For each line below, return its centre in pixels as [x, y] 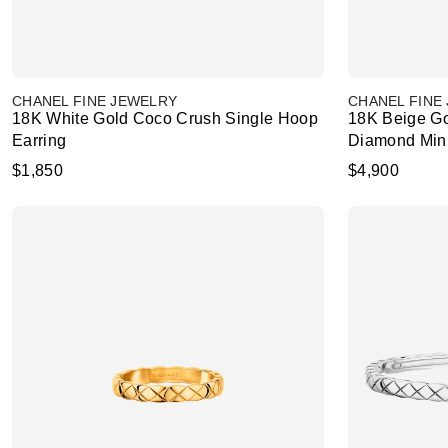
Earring [39, 140]
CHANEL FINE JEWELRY [95, 101]
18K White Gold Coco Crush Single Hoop [165, 118]
